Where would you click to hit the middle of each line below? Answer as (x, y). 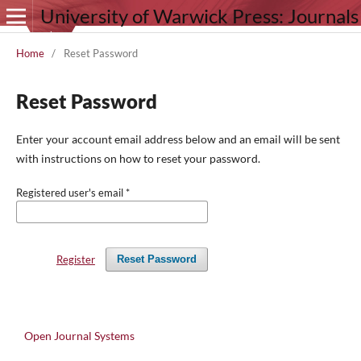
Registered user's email (71, 192)
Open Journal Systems (79, 335)
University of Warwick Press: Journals (199, 16)
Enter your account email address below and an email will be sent (178, 139)
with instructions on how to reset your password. (138, 158)
